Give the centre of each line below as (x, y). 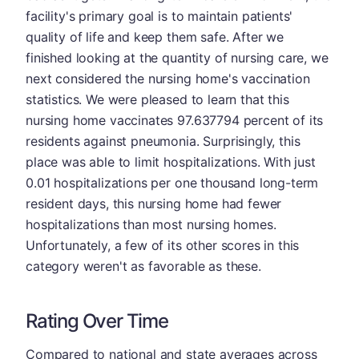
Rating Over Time (97, 321)
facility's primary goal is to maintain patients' (159, 16)
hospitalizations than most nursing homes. (151, 224)
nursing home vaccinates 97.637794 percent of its (175, 120)
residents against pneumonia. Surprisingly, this (163, 141)
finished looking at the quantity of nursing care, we (177, 57)
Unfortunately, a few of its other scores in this (163, 245)
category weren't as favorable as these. (143, 266)
